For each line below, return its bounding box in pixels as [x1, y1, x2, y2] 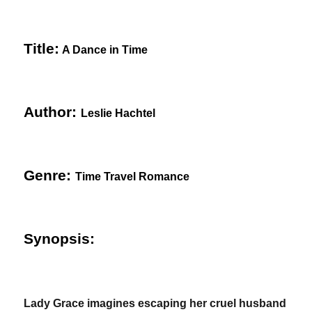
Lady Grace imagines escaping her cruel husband [24, 297, 287, 309]
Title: [24, 40, 60, 57]
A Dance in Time [62, 44, 151, 56]
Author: [24, 104, 81, 120]
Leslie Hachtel [81, 107, 156, 119]
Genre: [24, 167, 76, 184]
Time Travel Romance [75, 171, 190, 182]
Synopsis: [24, 231, 95, 247]
